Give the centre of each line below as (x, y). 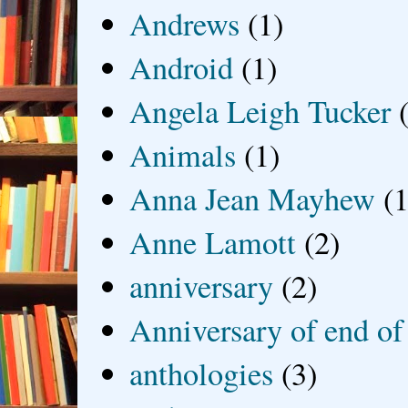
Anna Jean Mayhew (253, 198)
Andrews (185, 23)
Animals (183, 154)
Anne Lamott (213, 242)
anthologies (202, 373)
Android (182, 67)
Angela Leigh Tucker (260, 111)
